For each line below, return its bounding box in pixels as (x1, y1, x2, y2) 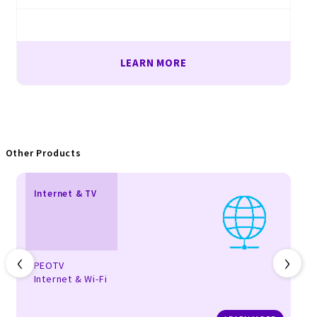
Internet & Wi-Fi (33, 272, 108, 285)
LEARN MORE (120, 55, 187, 69)
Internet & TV (33, 187, 97, 200)
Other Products (5, 146, 81, 159)
